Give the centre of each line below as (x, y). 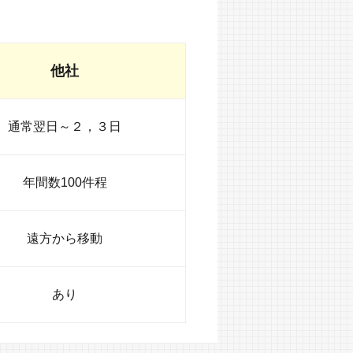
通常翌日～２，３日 (65, 127)
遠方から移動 (65, 239)
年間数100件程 (65, 183)
